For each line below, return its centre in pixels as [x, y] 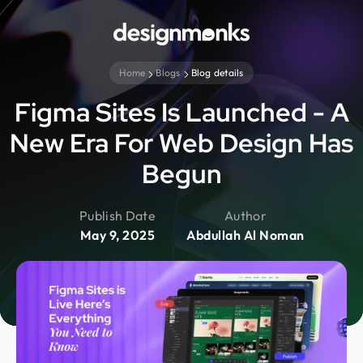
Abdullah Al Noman [246, 235]
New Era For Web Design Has [181, 143]
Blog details [217, 73]
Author [246, 216]
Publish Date [117, 216]
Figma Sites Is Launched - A [181, 112]
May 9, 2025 [117, 235]
